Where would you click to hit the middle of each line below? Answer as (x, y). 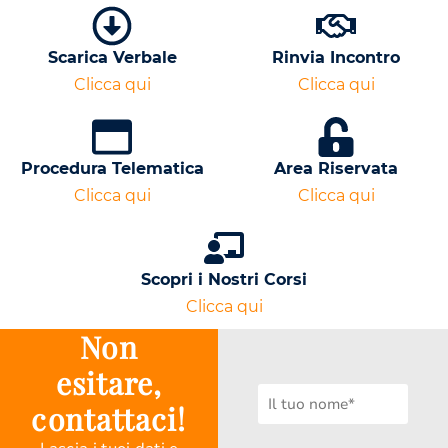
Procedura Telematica (112, 169)
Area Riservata (336, 169)
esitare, (109, 383)
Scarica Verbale (112, 58)
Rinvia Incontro (336, 58)
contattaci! (109, 419)
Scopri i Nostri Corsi (224, 280)
